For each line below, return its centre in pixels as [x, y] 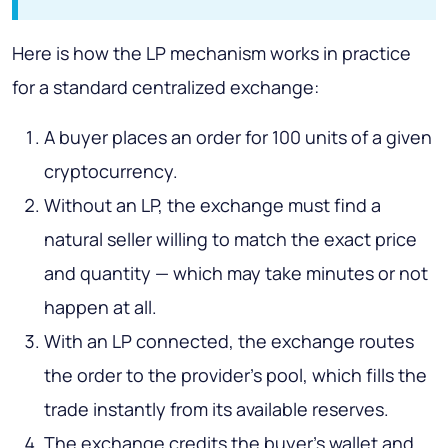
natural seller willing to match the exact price [230, 239]
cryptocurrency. [111, 171]
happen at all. [100, 307]
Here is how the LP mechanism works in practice [211, 53]
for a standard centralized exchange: [165, 87]
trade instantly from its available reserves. [216, 409]
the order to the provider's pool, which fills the [235, 375]
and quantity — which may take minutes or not [236, 273]
